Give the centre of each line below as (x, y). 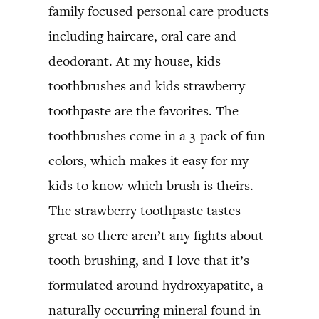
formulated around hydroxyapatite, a (156, 285)
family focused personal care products (159, 11)
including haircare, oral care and (142, 36)
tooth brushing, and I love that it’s (149, 260)
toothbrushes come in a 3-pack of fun (157, 136)
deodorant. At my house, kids (135, 61)
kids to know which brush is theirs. (151, 185)
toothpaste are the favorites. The (143, 111)
